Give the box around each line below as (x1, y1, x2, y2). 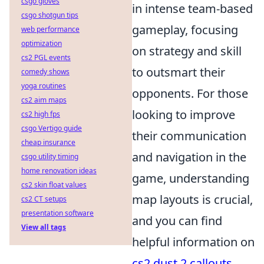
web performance (21, 24, 80, 34)
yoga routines (21, 81, 66, 91)
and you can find (132, 213, 222, 229)
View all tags (21, 222, 66, 232)
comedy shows (21, 67, 70, 77)
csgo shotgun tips (21, 10, 78, 20)
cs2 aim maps (21, 95, 67, 105)
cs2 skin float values (21, 180, 87, 190)
